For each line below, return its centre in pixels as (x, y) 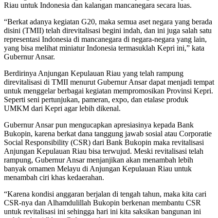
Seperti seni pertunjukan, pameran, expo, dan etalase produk (96, 100)
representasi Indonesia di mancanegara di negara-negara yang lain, (105, 39)
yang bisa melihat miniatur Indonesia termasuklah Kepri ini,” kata (104, 48)
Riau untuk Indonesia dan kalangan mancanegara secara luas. (98, 5)
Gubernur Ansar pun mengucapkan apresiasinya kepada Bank (99, 125)
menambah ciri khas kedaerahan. (54, 178)
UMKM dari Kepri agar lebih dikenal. (62, 109)
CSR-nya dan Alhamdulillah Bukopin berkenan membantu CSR (102, 203)
